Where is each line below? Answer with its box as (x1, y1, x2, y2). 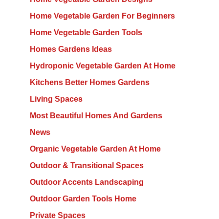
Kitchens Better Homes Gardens (29, 78, 150, 87)
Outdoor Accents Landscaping (29, 177, 144, 186)
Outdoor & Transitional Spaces (29, 161, 144, 170)
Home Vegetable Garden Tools (29, 28, 142, 37)
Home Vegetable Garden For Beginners (29, 11, 175, 20)
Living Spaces (29, 94, 83, 103)
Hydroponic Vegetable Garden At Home (29, 61, 175, 70)
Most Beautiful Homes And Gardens (29, 111, 162, 120)
